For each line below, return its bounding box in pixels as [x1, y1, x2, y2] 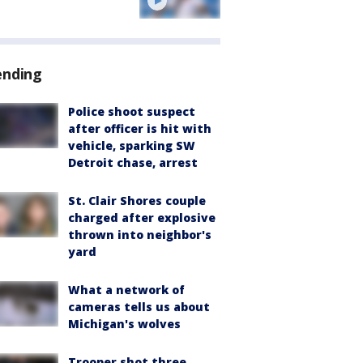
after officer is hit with [68, 121, 211, 137]
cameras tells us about [68, 299, 210, 315]
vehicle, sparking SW [68, 138, 195, 154]
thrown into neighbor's [68, 227, 211, 243]
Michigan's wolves [68, 316, 181, 332]
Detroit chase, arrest [68, 155, 198, 171]
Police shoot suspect [68, 104, 195, 120]
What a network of [68, 282, 185, 298]
